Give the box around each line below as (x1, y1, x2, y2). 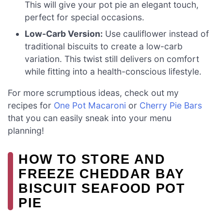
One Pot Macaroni (54, 100, 126, 110)
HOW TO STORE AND (18, 151, 166, 167)
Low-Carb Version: (25, 28, 103, 39)
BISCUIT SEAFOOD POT (18, 180, 186, 196)
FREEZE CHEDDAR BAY (18, 166, 185, 181)
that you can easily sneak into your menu (8, 112, 171, 123)
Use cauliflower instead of (103, 28, 209, 39)
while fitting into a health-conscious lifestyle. (25, 66, 202, 77)
